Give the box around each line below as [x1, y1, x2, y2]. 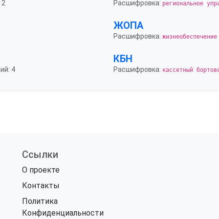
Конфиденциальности [22, 208, 104, 218]
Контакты [22, 181, 60, 190]
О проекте [22, 165, 60, 175]
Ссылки [22, 149, 58, 160]
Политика [22, 197, 58, 206]
